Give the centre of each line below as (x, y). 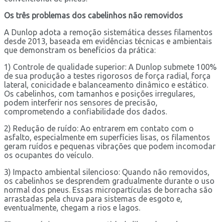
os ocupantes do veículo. (49, 155)
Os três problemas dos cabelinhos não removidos (93, 15)
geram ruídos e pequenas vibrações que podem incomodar (110, 146)
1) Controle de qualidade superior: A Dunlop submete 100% (110, 67)
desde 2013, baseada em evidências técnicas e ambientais (108, 41)
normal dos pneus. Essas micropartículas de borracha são (108, 190)
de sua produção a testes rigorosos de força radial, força (107, 76)
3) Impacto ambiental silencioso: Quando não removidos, (107, 172)
